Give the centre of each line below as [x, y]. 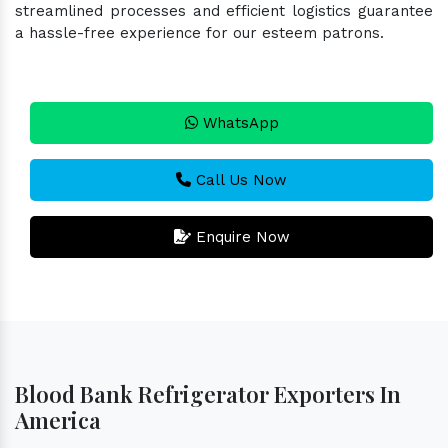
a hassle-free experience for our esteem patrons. [199, 32]
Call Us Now [239, 179]
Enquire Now [240, 236]
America [58, 419]
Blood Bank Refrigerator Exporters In [208, 393]
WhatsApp [238, 122]
